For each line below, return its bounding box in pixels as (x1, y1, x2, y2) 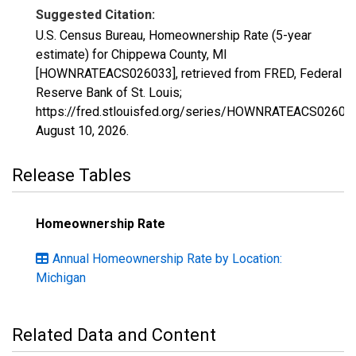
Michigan (36, 270, 86, 285)
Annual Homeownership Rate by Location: (52, 251, 282, 266)
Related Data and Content (12, 325, 216, 345)
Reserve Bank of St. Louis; (36, 85, 182, 100)
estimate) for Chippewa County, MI (36, 47, 227, 62)
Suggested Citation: (36, 7, 155, 22)
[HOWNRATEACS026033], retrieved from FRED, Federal (36, 66, 342, 81)
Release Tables (12, 165, 131, 185)
